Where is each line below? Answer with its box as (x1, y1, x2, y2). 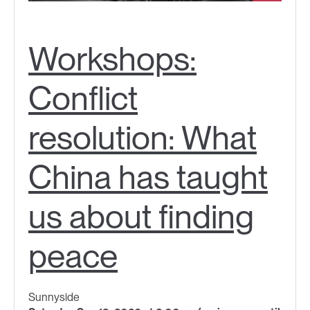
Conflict (28, 77, 138, 118)
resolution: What (28, 117, 257, 158)
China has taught (28, 156, 268, 197)
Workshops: (28, 38, 197, 79)
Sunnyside (28, 290, 80, 304)
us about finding (28, 196, 254, 237)
